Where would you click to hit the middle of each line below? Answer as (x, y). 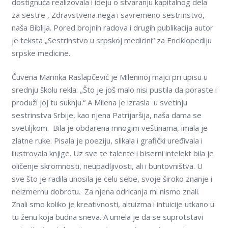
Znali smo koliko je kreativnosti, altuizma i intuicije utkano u (113, 204)
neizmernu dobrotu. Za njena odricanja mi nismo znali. (105, 192)
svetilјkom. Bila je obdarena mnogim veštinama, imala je (109, 128)
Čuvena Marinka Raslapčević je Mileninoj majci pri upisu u (109, 77)
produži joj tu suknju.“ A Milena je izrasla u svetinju (99, 103)
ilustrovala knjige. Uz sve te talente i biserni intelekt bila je (112, 153)
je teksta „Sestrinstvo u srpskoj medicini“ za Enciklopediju (111, 40)
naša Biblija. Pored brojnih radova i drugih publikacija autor (112, 27)
